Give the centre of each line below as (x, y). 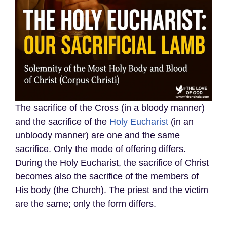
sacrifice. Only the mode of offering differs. (101, 149)
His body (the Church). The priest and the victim (112, 190)
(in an (182, 121)
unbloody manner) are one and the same (98, 135)
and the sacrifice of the (62, 121)
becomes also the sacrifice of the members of (107, 176)
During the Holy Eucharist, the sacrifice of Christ (112, 162)
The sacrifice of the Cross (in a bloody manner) (110, 108)
